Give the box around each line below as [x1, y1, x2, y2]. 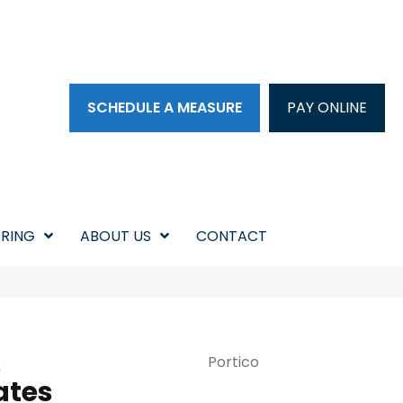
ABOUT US [79, 226, 151, 246]
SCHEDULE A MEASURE [87, 97, 243, 118]
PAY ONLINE [287, 97, 368, 118]
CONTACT [195, 226, 267, 246]
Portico [207, 352, 259, 372]
